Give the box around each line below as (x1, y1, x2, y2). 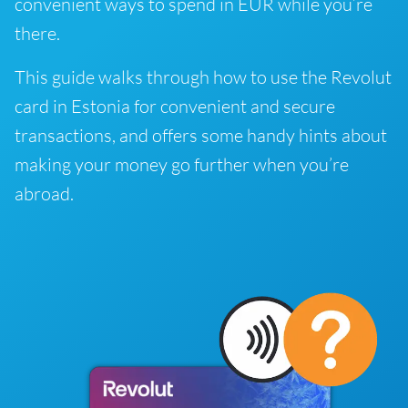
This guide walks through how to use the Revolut (15, 66, 392, 88)
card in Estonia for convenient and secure (15, 95, 335, 117)
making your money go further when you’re (15, 153, 349, 176)
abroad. (15, 182, 74, 205)
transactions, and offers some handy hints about (15, 124, 387, 147)
